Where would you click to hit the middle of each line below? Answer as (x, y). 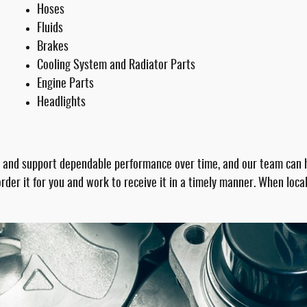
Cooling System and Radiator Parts (116, 66)
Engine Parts (65, 84)
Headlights (61, 103)
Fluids (50, 29)
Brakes (53, 47)
